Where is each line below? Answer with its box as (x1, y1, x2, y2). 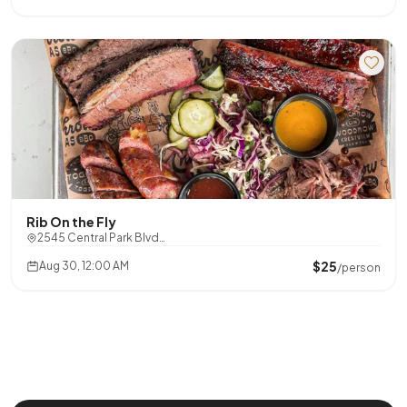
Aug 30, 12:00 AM (39, 259, 129, 273)
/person (337, 261, 381, 274)
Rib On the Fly (50, 213, 116, 230)
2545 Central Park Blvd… (37, 231, 165, 244)
